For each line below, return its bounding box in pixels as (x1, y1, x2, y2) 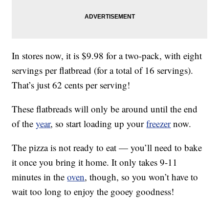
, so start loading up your (50, 117, 147, 130)
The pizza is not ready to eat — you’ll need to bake (12, 141, 202, 154)
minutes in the (12, 171, 67, 183)
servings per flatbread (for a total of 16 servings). (12, 64, 194, 77)
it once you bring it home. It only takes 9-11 (12, 156, 178, 169)
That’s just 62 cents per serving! (12, 79, 131, 91)
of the (12, 117, 36, 130)
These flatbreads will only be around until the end (12, 103, 198, 115)
